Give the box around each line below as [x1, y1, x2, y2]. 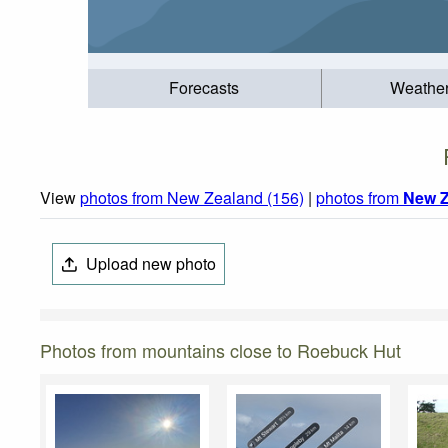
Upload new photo [82, 252, 217, 276]
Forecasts [169, 76, 240, 100]
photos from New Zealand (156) [80, 186, 304, 210]
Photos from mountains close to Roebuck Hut [40, 337, 401, 364]
